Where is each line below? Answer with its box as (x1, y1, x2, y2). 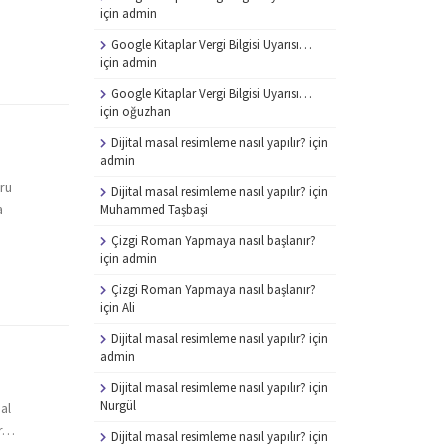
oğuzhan (121, 102, 171, 120)
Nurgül (99, 396, 136, 414)
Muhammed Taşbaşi (99, 200, 208, 218)
